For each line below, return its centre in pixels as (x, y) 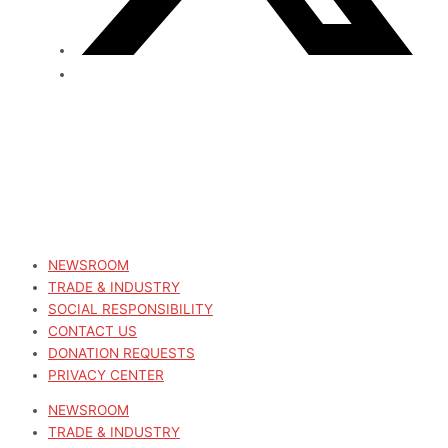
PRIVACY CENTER (106, 374)
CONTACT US (92, 330)
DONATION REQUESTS (121, 352)
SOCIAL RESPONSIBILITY (130, 308)
